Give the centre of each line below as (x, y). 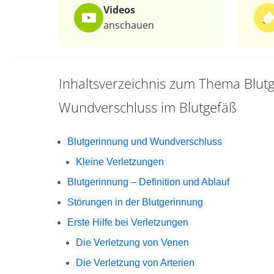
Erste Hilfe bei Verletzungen (128, 222)
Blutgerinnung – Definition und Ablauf (148, 182)
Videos (119, 10)
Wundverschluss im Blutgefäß (148, 107)
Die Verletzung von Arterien (135, 263)
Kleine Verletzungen (120, 162)
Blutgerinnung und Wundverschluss (145, 142)
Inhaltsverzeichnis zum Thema (150, 83)
